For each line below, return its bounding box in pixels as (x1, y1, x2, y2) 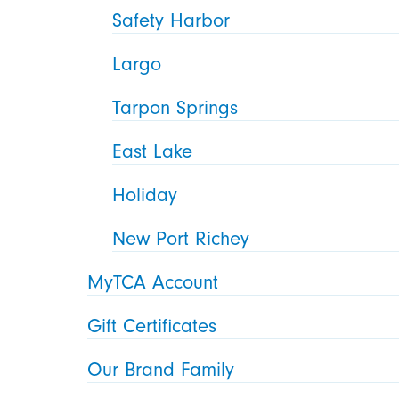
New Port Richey (112, 226, 250, 250)
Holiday (112, 183, 178, 208)
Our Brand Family (87, 357, 235, 381)
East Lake (112, 140, 193, 164)
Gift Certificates (87, 313, 217, 338)
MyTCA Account (87, 270, 219, 294)
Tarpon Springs (112, 96, 239, 120)
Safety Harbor (112, 9, 231, 33)
